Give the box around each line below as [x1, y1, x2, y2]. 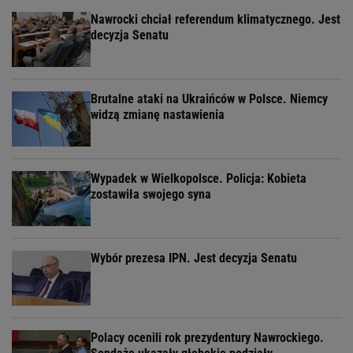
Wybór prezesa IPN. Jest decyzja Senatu [91, 251, 297, 266]
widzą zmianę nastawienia [91, 107, 225, 122]
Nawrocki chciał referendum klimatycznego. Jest [91, 12, 340, 27]
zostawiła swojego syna [91, 187, 211, 202]
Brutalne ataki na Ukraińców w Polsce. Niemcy [91, 91, 328, 106]
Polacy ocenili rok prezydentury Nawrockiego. [91, 330, 324, 345]
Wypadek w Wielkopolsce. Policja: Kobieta [91, 171, 307, 186]
